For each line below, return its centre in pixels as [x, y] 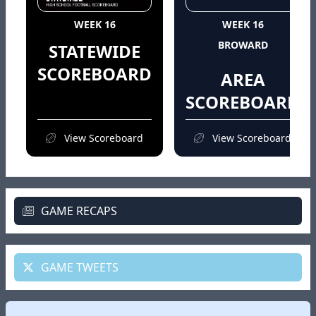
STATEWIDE [95, 51]
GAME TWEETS [78, 268]
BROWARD [243, 45]
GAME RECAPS [78, 211]
